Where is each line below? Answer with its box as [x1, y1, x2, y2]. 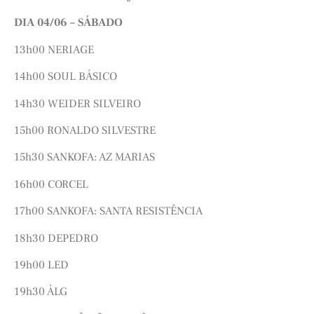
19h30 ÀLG [14, 285, 67, 299]
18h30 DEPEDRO [14, 231, 98, 245]
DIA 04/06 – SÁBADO [14, 15, 123, 30]
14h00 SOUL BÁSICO [14, 69, 117, 84]
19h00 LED [14, 257, 69, 272]
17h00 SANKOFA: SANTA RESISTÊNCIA [14, 204, 203, 219]
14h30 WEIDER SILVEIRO [14, 96, 141, 111]
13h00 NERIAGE [14, 42, 94, 57]
